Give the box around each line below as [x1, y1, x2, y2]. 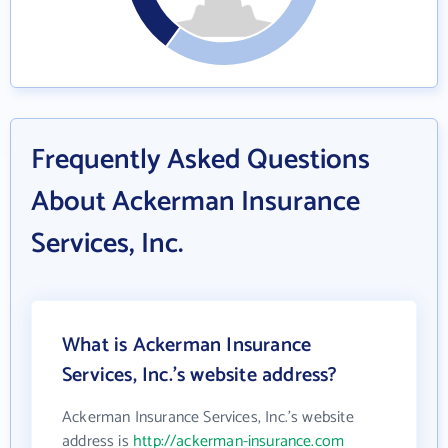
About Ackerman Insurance [31, 179, 360, 225]
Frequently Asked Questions [31, 137, 370, 183]
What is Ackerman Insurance [62, 329, 312, 362]
